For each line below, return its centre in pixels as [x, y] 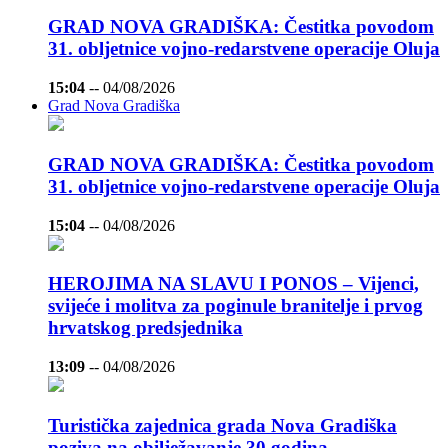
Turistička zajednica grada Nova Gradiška [222, 425]
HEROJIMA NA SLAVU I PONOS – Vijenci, [233, 284]
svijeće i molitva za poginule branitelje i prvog [235, 306]
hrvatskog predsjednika [145, 328]
